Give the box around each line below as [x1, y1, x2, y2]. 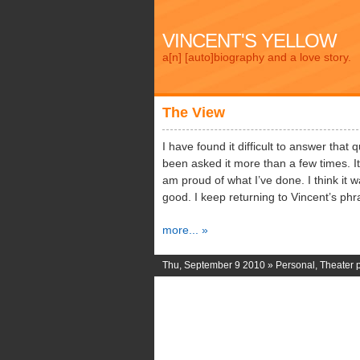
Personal [276, 260, 315, 271]
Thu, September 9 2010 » [162, 260, 276, 271]
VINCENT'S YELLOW [162, 30, 337, 51]
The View [162, 104, 225, 121]
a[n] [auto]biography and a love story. [162, 51, 351, 63]
